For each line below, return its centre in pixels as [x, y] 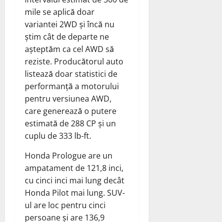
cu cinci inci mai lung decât [75, 181]
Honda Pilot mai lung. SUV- [75, 193]
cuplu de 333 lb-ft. [58, 136]
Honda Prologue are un [69, 156]
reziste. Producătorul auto [74, 62]
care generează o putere [71, 111]
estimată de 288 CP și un [70, 124]
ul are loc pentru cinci [65, 205]
